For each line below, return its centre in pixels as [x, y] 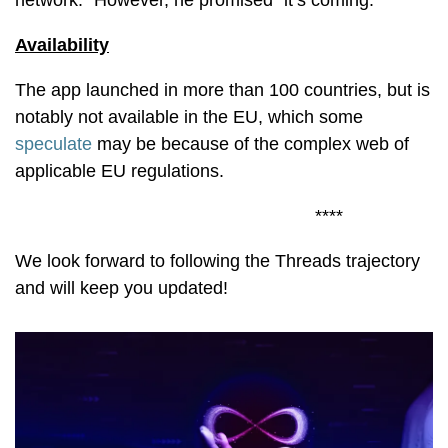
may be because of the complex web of [253, 144]
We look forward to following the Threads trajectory [217, 261]
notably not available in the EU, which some [189, 117]
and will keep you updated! [121, 288]
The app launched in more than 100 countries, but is [222, 90]
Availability [62, 45]
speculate [56, 144]
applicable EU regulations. [122, 171]
